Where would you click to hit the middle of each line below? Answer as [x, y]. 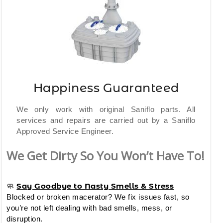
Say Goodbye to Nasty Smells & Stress [95, 186]
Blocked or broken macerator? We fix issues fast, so [98, 197]
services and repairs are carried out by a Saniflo [106, 120]
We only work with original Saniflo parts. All [106, 109]
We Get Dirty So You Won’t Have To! [106, 155]
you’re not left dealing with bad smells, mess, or [89, 208]
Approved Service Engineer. [65, 131]
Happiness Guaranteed [106, 88]
